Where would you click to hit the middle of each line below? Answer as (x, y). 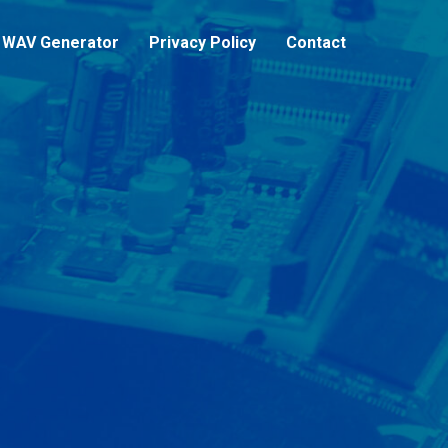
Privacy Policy (202, 42)
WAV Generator (60, 42)
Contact (316, 42)
